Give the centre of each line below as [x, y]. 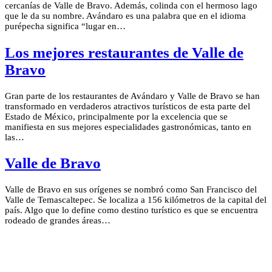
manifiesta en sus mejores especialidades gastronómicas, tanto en [128, 127]
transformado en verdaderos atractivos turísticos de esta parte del [127, 106]
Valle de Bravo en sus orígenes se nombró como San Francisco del [131, 190]
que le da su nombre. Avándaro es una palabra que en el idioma [125, 16]
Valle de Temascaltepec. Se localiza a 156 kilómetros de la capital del [136, 200]
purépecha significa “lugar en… [65, 26]
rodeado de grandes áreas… [58, 221]
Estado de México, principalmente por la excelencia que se [116, 116]
